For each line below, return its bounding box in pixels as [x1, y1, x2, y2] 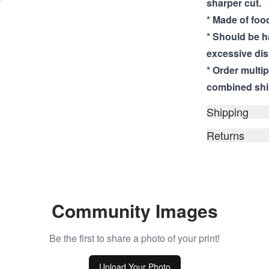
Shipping [207, 104, 249, 119]
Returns [207, 127, 244, 143]
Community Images [51, 198, 218, 223]
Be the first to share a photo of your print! [49, 231, 220, 245]
